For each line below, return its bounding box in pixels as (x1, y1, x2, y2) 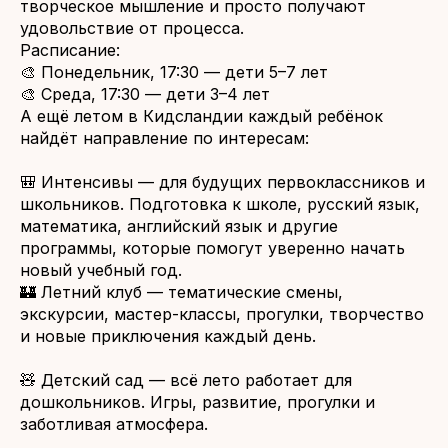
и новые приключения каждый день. (20, 326, 316, 346)
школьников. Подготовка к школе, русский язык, (20, 194, 420, 214)
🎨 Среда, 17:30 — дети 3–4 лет (20, 84, 270, 104)
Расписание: (20, 40, 120, 60)
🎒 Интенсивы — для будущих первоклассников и (20, 172, 425, 192)
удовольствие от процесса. (20, 18, 244, 38)
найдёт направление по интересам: (20, 128, 309, 148)
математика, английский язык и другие (20, 216, 338, 236)
